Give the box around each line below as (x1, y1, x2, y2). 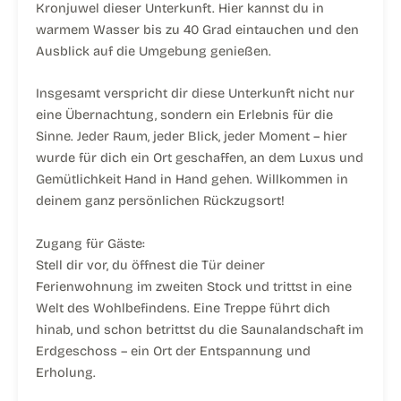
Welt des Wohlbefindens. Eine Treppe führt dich (36, 299, 330, 316)
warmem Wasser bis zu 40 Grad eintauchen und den (36, 21, 359, 38)
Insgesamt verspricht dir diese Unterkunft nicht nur (36, 85, 354, 102)
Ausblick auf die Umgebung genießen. (36, 43, 271, 60)
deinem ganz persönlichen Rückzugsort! (36, 192, 285, 209)
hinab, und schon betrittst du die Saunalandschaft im (36, 320, 363, 337)
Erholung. (36, 363, 96, 380)
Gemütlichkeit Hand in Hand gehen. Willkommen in (36, 171, 348, 188)
